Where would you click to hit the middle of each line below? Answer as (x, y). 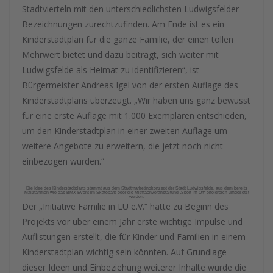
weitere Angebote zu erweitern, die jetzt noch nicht (122, 146)
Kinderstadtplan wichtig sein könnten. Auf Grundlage (124, 252)
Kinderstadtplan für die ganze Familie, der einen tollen (128, 39)
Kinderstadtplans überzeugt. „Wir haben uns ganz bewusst (136, 100)
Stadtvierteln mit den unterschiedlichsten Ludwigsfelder (130, 9)
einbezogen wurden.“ (63, 161)
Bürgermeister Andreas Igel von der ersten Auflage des (130, 85)
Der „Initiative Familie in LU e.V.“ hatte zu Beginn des (125, 206)
